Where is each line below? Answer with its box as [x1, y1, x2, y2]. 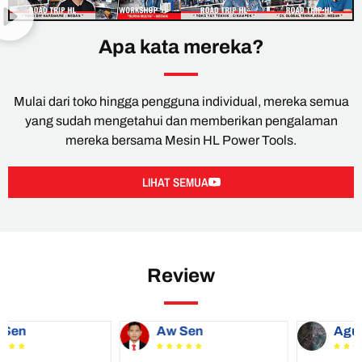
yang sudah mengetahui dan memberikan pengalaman [24, 114, 338, 128]
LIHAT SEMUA [141, 174, 208, 192]
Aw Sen [45, 324, 92, 339]
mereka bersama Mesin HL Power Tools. [65, 133, 297, 148]
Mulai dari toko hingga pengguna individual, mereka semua [13, 95, 349, 109]
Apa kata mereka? [98, 36, 264, 58]
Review [147, 265, 215, 287]
